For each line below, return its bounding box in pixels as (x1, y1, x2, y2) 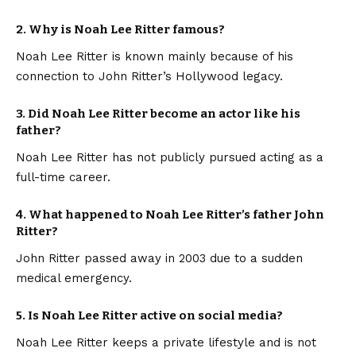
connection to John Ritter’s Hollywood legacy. (16, 68, 283, 83)
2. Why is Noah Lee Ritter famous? (16, 21, 225, 37)
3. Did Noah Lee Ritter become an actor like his (16, 106, 300, 121)
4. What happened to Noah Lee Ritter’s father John (16, 207, 324, 222)
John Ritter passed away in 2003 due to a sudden (16, 251, 303, 266)
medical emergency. (16, 271, 132, 286)
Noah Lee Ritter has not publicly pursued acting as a (16, 149, 323, 164)
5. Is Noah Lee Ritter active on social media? (16, 308, 283, 323)
